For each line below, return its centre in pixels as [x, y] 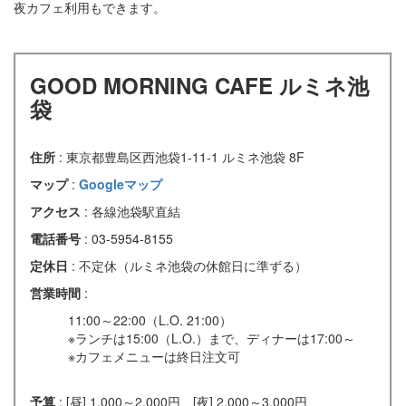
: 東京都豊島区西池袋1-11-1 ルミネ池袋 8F [182, 156]
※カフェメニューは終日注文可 [154, 356]
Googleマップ [121, 184]
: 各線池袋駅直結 [132, 211]
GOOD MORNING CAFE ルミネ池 [199, 85]
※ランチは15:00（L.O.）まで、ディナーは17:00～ [212, 338]
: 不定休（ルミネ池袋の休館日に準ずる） [189, 265]
